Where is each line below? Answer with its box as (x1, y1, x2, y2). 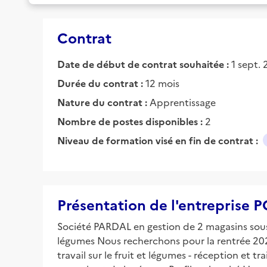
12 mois (145, 76, 179, 89)
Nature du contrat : (57, 95, 150, 108)
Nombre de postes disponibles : (57, 114, 205, 128)
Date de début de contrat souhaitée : (57, 57, 229, 70)
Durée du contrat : (57, 76, 145, 89)
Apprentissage (150, 95, 216, 108)
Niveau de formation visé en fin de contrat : (57, 133, 258, 147)
